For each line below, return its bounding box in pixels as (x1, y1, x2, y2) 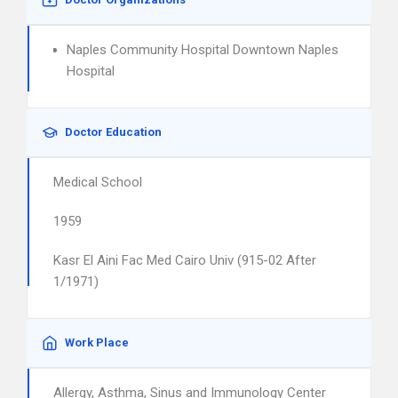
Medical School (53, 174, 142, 190)
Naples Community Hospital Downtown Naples (67, 42, 338, 58)
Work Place (65, 336, 129, 349)
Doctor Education (65, 125, 162, 139)
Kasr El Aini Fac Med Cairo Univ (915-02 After (53, 252, 316, 268)
